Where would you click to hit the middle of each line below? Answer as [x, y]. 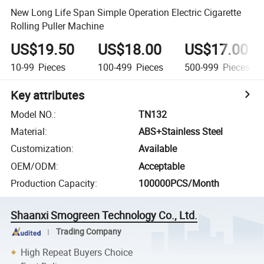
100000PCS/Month [179, 184]
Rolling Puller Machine [57, 26]
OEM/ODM [34, 166]
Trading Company [88, 232]
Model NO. [32, 114]
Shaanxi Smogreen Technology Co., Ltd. [104, 215]
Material [28, 132]
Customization [41, 149]
